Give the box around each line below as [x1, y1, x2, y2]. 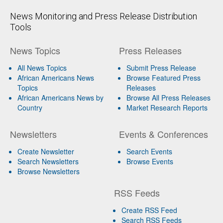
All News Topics [17, 62, 67, 73]
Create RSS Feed [121, 205, 178, 215]
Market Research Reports [126, 102, 208, 112]
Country [17, 102, 42, 112]
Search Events [126, 146, 172, 156]
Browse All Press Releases [126, 92, 211, 103]
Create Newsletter [17, 146, 74, 156]
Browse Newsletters [17, 166, 80, 176]
